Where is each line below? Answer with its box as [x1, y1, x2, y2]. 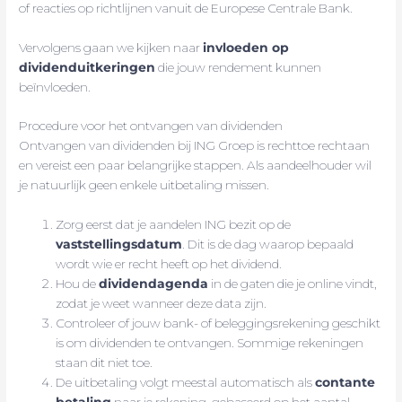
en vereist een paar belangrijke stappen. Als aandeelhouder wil [19, 158, 372, 173]
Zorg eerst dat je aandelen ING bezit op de [56, 217, 292, 232]
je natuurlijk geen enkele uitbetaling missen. [19, 178, 270, 193]
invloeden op [203, 39, 290, 55]
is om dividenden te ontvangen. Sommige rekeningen [56, 336, 364, 351]
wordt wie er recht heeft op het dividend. [56, 257, 283, 272]
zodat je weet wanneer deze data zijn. [56, 296, 267, 311]
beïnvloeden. [19, 79, 92, 94]
